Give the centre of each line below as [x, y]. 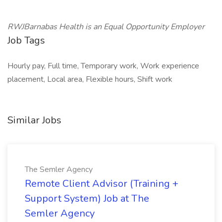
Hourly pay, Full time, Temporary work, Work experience [103, 66]
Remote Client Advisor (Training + [102, 184]
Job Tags [26, 40]
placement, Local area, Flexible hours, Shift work [90, 79]
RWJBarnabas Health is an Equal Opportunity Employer [106, 27]
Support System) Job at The [87, 198]
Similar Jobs [34, 120]
